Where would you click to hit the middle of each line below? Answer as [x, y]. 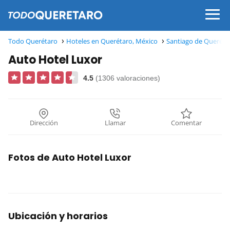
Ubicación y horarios [58, 216]
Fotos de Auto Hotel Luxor [70, 157]
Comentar [186, 122]
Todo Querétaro [33, 41]
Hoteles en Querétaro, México [112, 41]
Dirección [44, 122]
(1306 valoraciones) [128, 78]
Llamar [115, 122]
